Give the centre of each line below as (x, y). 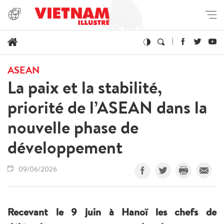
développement (65, 147)
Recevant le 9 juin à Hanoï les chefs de (112, 211)
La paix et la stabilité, (85, 87)
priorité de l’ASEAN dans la (107, 107)
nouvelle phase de (73, 127)
